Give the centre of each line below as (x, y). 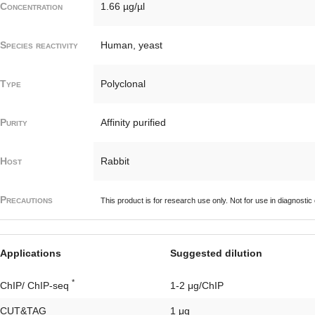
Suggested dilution (216, 253)
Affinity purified (133, 122)
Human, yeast (131, 45)
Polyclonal (123, 83)
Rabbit (115, 161)
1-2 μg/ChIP (197, 285)
